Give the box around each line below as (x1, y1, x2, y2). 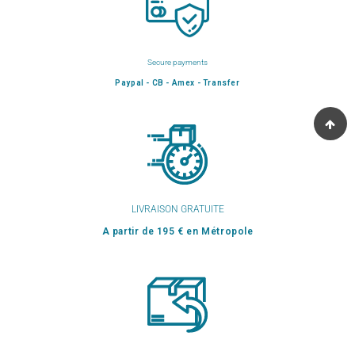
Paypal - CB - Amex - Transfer (115, 78, 240, 88)
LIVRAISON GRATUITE (131, 204, 224, 216)
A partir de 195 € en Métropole (101, 226, 254, 238)
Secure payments (147, 58, 208, 67)
